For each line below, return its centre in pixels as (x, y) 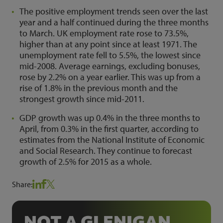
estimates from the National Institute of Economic (112, 140)
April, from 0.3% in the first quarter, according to (109, 129)
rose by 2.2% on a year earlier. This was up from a (110, 77)
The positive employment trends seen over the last (114, 11)
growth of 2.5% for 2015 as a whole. (86, 162)
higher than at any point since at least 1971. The (108, 44)
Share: (22, 184)
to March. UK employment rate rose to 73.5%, (104, 33)
